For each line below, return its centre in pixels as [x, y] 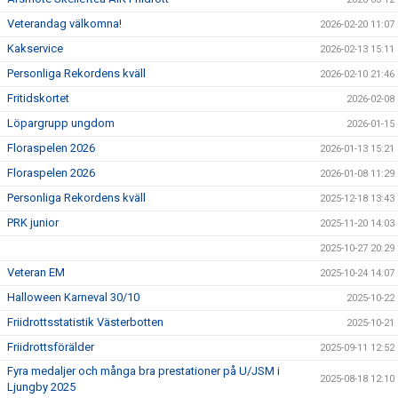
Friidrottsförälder [51, 347]
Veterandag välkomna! [64, 24]
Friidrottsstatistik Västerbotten [85, 322]
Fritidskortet [38, 99]
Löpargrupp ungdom [61, 123]
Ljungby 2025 [41, 387]
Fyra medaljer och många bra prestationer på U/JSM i [143, 371]
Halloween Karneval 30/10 [73, 298]
